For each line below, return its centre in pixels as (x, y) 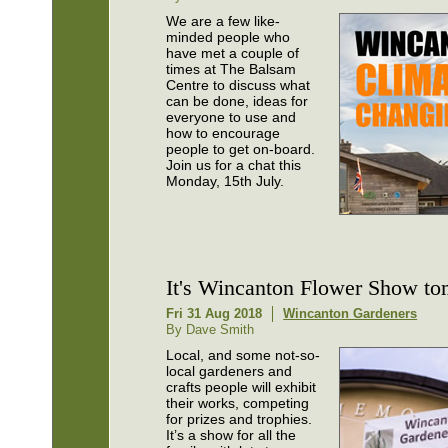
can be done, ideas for (237, 101)
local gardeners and (229, 370)
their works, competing (238, 402)
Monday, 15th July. (225, 181)
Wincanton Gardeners (350, 313)
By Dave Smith (210, 329)
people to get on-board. (241, 149)
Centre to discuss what (238, 85)
